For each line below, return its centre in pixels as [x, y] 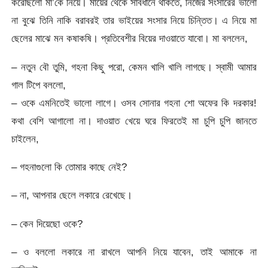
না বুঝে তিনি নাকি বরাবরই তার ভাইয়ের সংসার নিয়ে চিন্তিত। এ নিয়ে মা [134, 21]
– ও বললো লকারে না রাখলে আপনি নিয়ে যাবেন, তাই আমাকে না [134, 252]
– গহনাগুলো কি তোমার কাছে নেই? [69, 167]
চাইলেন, [25, 138]
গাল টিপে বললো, [39, 85]
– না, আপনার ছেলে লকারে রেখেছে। [72, 195]
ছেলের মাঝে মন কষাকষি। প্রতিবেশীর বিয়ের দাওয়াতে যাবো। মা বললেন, [130, 39]
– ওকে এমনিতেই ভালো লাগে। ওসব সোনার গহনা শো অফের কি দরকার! [134, 103]
